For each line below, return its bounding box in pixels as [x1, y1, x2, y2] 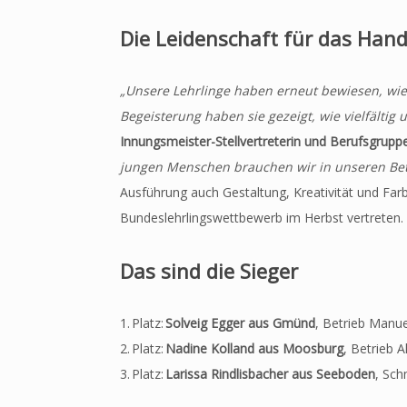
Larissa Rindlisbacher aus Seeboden [165, 365, 375, 383]
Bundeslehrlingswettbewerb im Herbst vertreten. [120, 209, 403, 227]
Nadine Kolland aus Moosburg [164, 340, 343, 358]
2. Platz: [120, 340, 164, 358]
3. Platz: [120, 365, 165, 383]
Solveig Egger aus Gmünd [164, 314, 315, 333]
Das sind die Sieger [120, 257, 298, 285]
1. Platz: [120, 314, 164, 333]
